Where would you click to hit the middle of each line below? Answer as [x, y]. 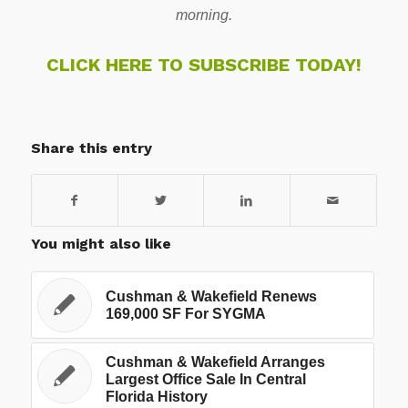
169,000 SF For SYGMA [185, 313]
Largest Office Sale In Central [205, 379]
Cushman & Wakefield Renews [211, 296]
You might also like [101, 243]
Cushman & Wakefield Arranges [215, 362]
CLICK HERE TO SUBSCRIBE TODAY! [204, 64]
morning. [204, 15]
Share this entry [91, 148]
